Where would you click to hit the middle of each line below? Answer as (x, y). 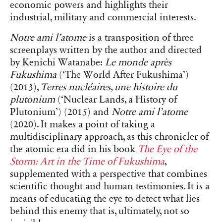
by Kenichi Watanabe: (57, 63)
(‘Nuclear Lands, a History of (116, 100)
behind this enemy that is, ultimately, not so (100, 211)
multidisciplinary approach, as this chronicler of (109, 137)
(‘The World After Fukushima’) (123, 75)
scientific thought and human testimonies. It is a (110, 187)
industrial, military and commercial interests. (104, 18)
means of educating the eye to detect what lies (105, 199)
